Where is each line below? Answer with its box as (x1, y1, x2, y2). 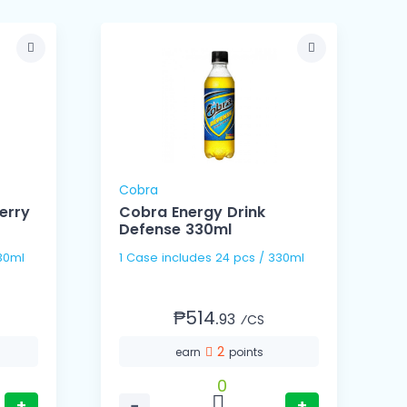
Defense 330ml (119, 219, 233, 241)
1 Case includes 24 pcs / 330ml (215, 250, 305, 266)
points (228, 344, 263, 361)
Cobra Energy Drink (119, 202, 266, 223)
